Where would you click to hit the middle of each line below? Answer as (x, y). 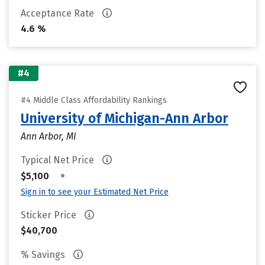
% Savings (44, 255)
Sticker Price (50, 215)
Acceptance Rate (59, 13)
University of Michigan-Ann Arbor (125, 118)
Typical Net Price (59, 160)
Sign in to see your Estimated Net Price (95, 192)
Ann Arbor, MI (49, 136)
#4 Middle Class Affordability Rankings (94, 100)
